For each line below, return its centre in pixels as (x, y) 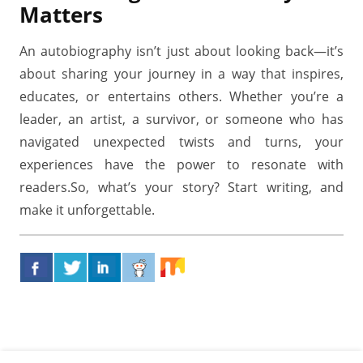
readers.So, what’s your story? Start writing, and (181, 187)
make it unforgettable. (87, 210)
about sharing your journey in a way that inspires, (181, 74)
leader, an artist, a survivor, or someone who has (181, 119)
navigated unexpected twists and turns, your (181, 142)
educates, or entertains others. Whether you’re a (181, 96)
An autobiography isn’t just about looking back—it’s (181, 51)
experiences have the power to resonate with (181, 164)
